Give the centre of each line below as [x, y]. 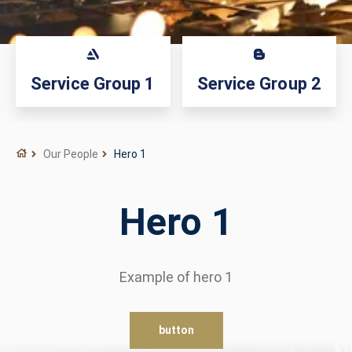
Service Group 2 [259, 84]
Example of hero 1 [176, 277]
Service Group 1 [93, 84]
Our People [71, 154]
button [176, 330]
